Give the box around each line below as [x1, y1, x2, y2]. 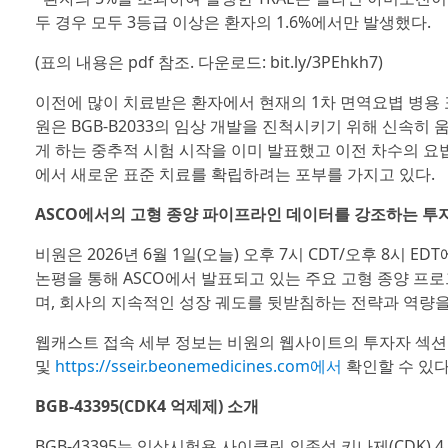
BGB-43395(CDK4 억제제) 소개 [34, 395, 259, 417]
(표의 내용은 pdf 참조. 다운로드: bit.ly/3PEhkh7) [34, 51, 383, 73]
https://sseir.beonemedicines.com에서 [54, 355, 342, 377]
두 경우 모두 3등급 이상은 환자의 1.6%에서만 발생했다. [34, 11, 431, 33]
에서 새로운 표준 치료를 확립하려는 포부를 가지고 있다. [34, 163, 435, 185]
